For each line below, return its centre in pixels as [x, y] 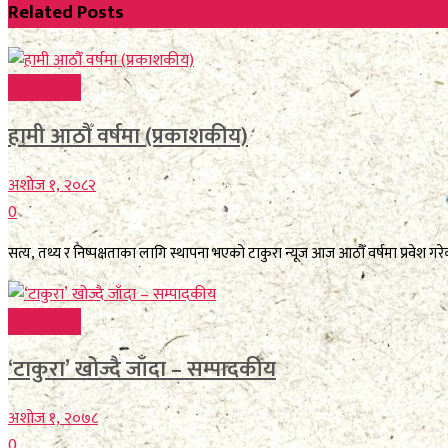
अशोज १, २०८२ [52, 185]
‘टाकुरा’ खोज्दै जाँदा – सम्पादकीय [142, 370]
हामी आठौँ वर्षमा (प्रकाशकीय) [128, 136]
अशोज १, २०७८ [53, 418]
